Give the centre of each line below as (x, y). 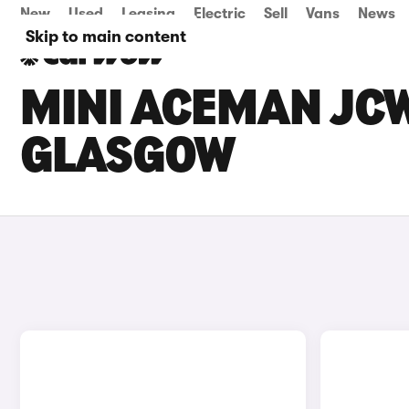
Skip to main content (106, 37)
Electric (220, 14)
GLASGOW (128, 159)
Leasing (148, 14)
